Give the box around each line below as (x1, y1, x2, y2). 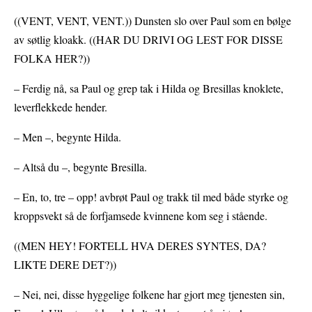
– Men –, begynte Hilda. (14, 130, 121, 145)
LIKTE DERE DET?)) (14, 257, 116, 272)
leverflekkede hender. (14, 100, 107, 115)
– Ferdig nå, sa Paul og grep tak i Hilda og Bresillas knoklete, (14, 81, 283, 96)
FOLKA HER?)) (14, 51, 90, 66)
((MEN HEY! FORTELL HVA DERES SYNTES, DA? (14, 238, 266, 253)
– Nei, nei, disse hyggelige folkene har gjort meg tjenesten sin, (14, 287, 285, 302)
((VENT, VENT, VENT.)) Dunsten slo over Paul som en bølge (14, 13, 291, 29)
